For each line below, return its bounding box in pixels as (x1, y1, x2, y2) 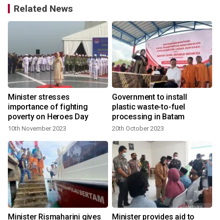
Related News (14, 3, 73, 15)
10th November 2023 (8, 125, 66, 133)
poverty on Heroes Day (8, 112, 88, 122)
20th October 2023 (112, 125, 164, 133)
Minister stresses (8, 92, 70, 102)
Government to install (112, 92, 187, 102)
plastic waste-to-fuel (112, 102, 185, 112)
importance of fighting (8, 102, 88, 112)
